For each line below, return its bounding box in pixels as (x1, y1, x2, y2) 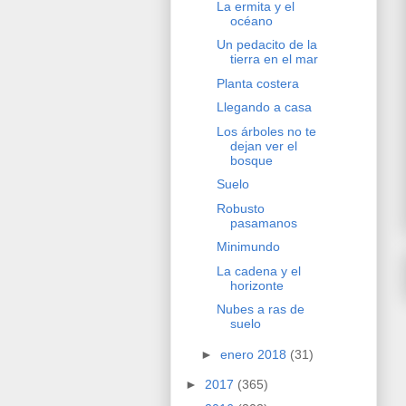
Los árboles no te (216, 123, 316, 139)
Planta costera (216, 75, 299, 91)
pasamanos (229, 215, 297, 230)
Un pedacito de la (216, 37, 317, 53)
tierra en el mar (229, 52, 318, 67)
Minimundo (216, 239, 280, 255)
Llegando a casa (216, 100, 312, 115)
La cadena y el (216, 263, 301, 278)
